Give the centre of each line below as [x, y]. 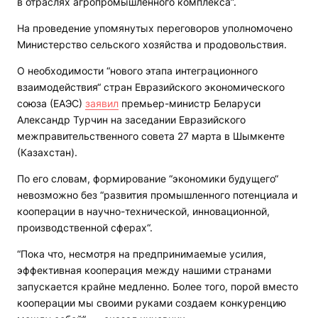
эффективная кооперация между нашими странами [144, 270]
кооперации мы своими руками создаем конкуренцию [152, 303]
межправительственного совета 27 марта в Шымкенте [151, 136]
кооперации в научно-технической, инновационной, [143, 211]
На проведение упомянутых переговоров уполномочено [155, 28]
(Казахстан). [47, 152]
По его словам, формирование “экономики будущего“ [148, 179]
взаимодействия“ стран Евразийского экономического [151, 87]
